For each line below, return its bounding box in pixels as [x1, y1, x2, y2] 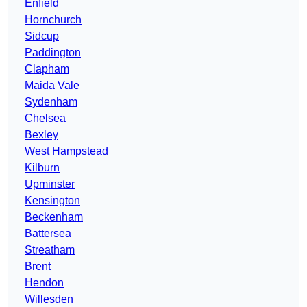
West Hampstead [25, 145, 108, 158]
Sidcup [25, 30, 59, 42]
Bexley [25, 129, 58, 141]
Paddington [25, 47, 81, 59]
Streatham [25, 244, 75, 256]
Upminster [25, 178, 75, 191]
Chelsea [25, 112, 66, 125]
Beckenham [25, 211, 83, 223]
